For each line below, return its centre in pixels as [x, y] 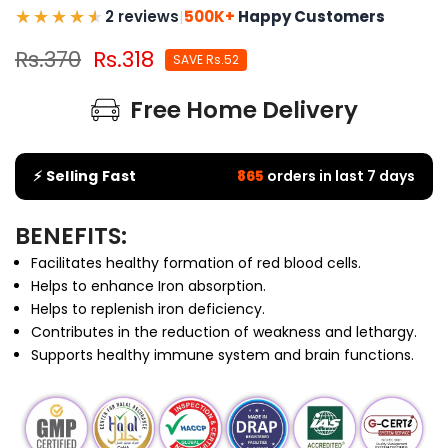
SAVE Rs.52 [206, 59]
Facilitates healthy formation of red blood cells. [196, 263]
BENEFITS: [71, 236]
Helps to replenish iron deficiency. [148, 309]
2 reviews [142, 16]
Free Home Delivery [243, 110]
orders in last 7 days [339, 176]
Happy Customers [310, 16]
